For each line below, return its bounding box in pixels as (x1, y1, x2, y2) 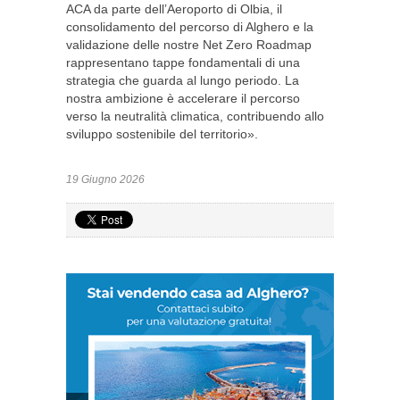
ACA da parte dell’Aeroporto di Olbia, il (66, 2, 282, 16)
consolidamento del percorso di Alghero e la (66, 20, 313, 34)
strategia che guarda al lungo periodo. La (66, 73, 299, 87)
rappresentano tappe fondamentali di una (66, 55, 300, 70)
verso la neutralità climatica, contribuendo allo (66, 109, 324, 123)
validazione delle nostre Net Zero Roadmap (66, 37, 312, 52)
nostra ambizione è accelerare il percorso (66, 91, 300, 105)
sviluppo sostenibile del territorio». (66, 127, 258, 141)
